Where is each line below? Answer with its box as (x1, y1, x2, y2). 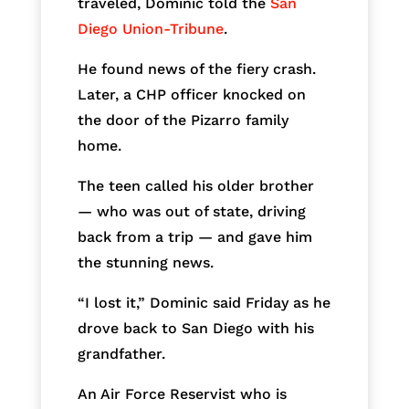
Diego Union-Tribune (77, 20, 224, 38)
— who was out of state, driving (77, 203, 306, 221)
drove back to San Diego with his (77, 320, 314, 338)
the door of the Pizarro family (77, 111, 288, 130)
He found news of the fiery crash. (77, 60, 316, 79)
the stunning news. (77, 254, 214, 272)
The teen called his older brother (77, 177, 314, 195)
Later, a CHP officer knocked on (77, 86, 306, 104)
